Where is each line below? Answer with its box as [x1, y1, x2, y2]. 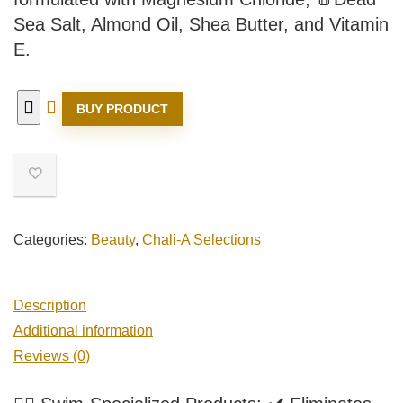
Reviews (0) [13, 347, 90, 363]
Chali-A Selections [142, 231, 261, 247]
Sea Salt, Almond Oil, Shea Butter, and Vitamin [13, 13, 389, 34]
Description [13, 297, 86, 313]
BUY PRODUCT [76, 101, 168, 116]
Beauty [91, 231, 135, 247]
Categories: [13, 231, 91, 247]
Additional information [13, 322, 153, 338]
